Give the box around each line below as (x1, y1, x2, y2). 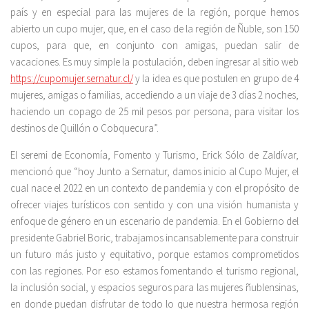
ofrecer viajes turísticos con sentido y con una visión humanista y (10, 198, 299, 212)
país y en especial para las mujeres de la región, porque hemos (10, 6, 299, 19)
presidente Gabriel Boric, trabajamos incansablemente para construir (10, 231, 299, 245)
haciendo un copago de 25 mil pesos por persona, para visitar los (10, 105, 299, 119)
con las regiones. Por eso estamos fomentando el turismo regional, (10, 264, 299, 278)
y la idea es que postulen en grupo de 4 (133, 72, 299, 86)
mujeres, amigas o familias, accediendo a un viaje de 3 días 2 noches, (10, 88, 299, 102)
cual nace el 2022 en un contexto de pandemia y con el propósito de (10, 181, 299, 195)
